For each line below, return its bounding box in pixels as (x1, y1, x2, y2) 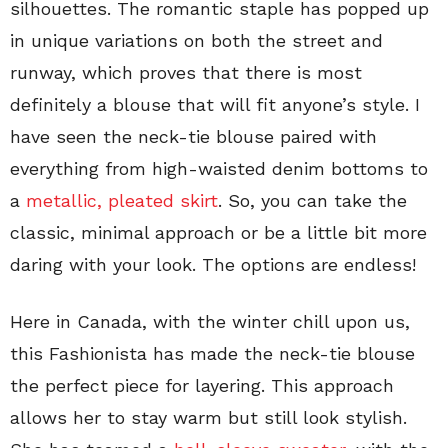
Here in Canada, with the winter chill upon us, (10, 310, 410, 332)
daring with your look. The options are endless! (10, 253, 416, 275)
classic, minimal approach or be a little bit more (10, 221, 427, 243)
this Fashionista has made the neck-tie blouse (10, 342, 415, 364)
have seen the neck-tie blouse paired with (10, 125, 377, 147)
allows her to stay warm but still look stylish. (10, 406, 407, 428)
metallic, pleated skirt (26, 189, 218, 211)
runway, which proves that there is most (10, 61, 362, 83)
